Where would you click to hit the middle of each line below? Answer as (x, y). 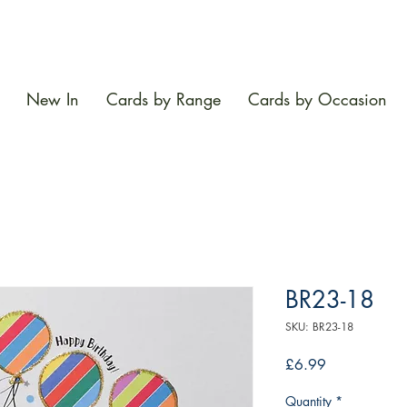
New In (53, 99)
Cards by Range (164, 99)
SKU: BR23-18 (319, 327)
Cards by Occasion (318, 99)
